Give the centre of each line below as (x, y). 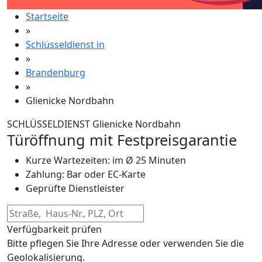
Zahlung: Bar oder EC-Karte (86, 175)
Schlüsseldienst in (65, 45)
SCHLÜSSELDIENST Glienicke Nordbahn (94, 124)
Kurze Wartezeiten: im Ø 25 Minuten (106, 161)
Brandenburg (56, 73)
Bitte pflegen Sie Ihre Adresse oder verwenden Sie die (125, 244)
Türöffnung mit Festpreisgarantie (122, 140)
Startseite (47, 17)
